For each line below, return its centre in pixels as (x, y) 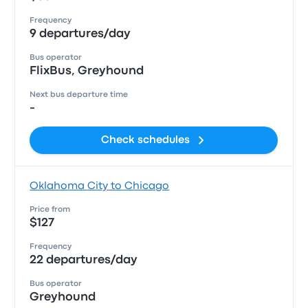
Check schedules (146, 140)
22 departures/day (84, 260)
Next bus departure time (79, 95)
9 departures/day (80, 34)
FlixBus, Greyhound (87, 71)
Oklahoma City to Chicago (100, 186)
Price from (50, 210)
